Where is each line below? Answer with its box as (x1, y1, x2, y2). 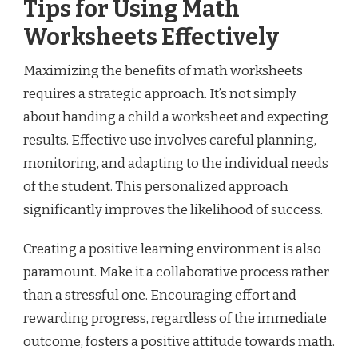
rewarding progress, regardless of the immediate (23, 310, 327, 328)
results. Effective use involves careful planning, (23, 132, 316, 149)
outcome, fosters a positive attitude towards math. (23, 333, 335, 351)
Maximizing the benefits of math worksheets (23, 62, 303, 80)
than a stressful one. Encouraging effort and (23, 287, 296, 304)
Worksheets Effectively (23, 23, 279, 52)
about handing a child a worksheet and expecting (23, 109, 328, 126)
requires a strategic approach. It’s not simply (23, 86, 296, 103)
